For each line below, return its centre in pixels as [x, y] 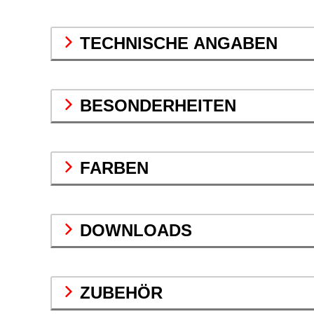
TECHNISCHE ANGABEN [179, 43]
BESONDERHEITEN [158, 106]
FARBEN [114, 168]
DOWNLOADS [136, 231]
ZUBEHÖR [121, 293]
